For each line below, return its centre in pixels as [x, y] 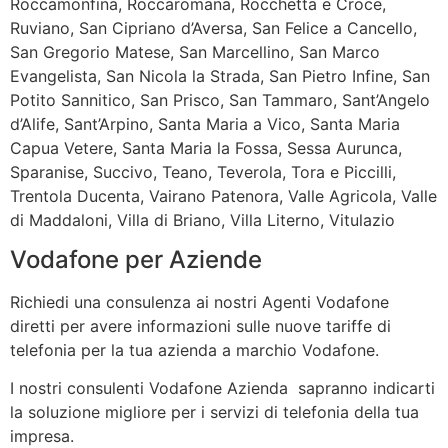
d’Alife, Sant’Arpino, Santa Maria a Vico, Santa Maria [205, 123]
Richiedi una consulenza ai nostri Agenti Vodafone [199, 301]
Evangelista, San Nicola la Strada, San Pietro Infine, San [220, 75]
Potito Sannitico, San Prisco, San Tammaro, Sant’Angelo [220, 99]
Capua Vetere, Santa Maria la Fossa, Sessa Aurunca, [206, 147]
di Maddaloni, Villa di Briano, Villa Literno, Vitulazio [202, 219]
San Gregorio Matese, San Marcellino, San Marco [195, 51]
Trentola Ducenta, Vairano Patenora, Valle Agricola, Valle [223, 195]
